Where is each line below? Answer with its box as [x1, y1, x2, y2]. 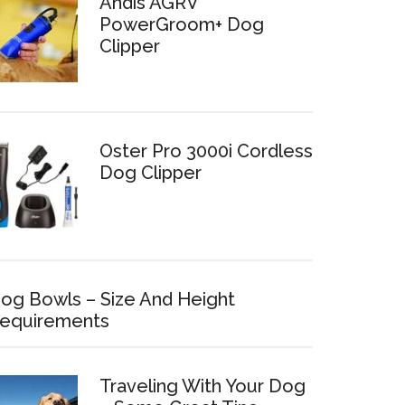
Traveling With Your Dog [99, 375, 306, 397]
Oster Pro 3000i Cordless [99, 140, 313, 162]
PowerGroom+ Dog [99, 14, 264, 35]
